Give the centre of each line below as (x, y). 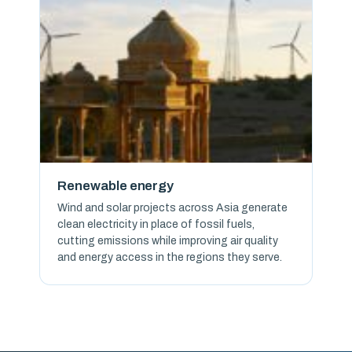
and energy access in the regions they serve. (170, 258)
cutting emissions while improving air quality (168, 241)
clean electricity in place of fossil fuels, (156, 225)
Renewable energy (115, 186)
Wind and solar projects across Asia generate (173, 208)
